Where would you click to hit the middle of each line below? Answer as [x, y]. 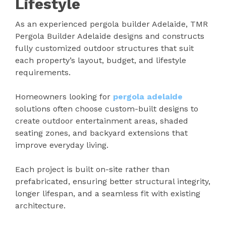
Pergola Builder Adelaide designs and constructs [110, 36]
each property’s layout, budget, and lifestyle [101, 61]
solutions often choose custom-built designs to [107, 109]
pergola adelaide [148, 97]
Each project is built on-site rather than [92, 169]
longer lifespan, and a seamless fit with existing [108, 194]
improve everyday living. [62, 145]
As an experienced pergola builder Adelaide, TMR [111, 24]
